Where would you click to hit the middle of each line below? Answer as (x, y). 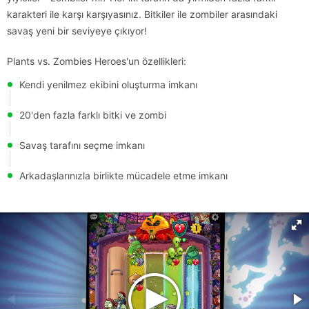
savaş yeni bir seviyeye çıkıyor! (77, 31)
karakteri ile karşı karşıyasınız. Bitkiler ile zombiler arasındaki (142, 14)
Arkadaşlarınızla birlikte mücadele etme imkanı (123, 176)
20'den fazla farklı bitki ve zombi (93, 115)
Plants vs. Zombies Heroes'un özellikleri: (97, 61)
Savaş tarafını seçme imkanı (82, 145)
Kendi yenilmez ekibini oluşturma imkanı (108, 84)
